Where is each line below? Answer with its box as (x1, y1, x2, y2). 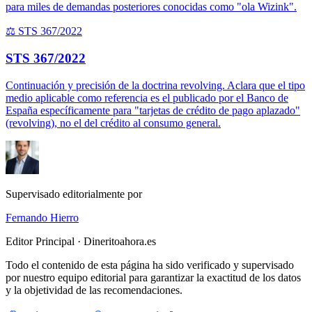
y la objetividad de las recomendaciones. (6, 283, 182, 296)
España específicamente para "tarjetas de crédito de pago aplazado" (6, 104, 300, 116)
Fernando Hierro (6, 211, 79, 224)
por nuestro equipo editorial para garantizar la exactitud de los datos (6, 271, 301, 283)
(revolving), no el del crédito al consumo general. (6, 116, 221, 129)
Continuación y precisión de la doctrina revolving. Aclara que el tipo (6, 79, 305, 91)
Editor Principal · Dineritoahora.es (6, 235, 156, 247)
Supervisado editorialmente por (6, 187, 142, 200)
